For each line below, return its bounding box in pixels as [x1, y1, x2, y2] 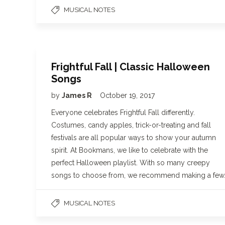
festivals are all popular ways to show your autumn [51, 134, 216, 142]
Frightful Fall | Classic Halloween [51, 61, 210, 73]
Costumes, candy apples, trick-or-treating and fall [51, 121, 211, 129]
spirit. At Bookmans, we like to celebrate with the [51, 146, 208, 154]
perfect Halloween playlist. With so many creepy [51, 159, 210, 167]
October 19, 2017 [100, 91, 155, 99]
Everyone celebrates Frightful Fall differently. [51, 108, 195, 117]
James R [62, 91, 93, 99]
